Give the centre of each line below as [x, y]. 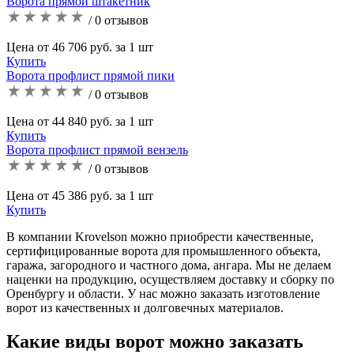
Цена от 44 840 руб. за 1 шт [80, 121]
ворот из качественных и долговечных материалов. [145, 307]
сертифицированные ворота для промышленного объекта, [164, 250]
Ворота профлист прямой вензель [97, 149]
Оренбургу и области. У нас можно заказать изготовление [163, 293]
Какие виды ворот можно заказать [155, 341]
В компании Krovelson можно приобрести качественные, [160, 236]
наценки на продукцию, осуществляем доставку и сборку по [170, 279]
